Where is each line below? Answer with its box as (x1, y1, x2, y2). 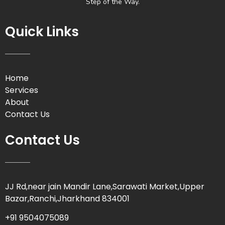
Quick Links (5, 23, 79, 41)
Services (5, 84, 38, 96)
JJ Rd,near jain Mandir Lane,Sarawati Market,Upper (5, 180, 204, 192)
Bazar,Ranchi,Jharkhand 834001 (5, 192, 130, 204)
